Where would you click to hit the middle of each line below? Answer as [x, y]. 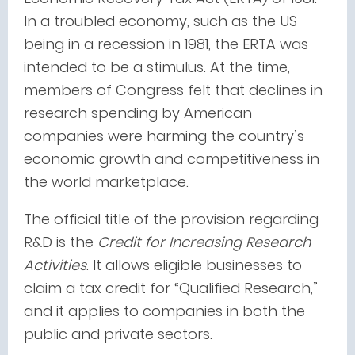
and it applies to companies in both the [164, 311]
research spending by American [138, 113]
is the [75, 242]
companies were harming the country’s [164, 136]
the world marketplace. [106, 182]
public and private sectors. [118, 334]
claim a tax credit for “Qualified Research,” [171, 288]
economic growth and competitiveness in [172, 159]
